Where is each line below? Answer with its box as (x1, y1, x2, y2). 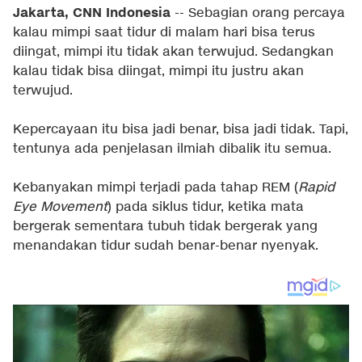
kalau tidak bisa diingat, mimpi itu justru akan (13, 63, 304, 80)
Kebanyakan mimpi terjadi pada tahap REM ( (13, 179, 298, 196)
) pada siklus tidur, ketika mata (107, 199, 304, 216)
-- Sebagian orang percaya (170, 5, 345, 22)
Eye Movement (13, 199, 107, 216)
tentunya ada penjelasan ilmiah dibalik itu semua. (13, 141, 331, 158)
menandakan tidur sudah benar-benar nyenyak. (13, 238, 318, 255)
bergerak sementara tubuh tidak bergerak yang (13, 218, 318, 235)
